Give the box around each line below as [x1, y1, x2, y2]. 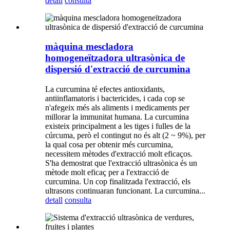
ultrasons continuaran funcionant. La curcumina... [45, 186, 205, 196]
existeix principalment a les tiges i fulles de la [45, 122, 190, 131]
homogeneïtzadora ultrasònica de [45, 52, 185, 64]
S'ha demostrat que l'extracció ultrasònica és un [45, 159, 197, 168]
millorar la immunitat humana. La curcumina [45, 112, 189, 122]
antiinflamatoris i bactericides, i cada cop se [45, 94, 185, 103]
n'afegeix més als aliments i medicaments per [45, 103, 189, 112]
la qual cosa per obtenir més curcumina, [45, 140, 173, 149]
